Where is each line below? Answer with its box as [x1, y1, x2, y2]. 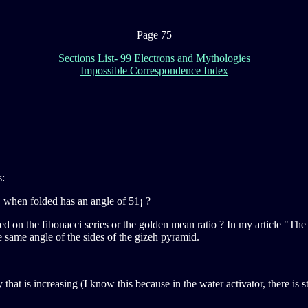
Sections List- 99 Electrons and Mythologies [58, 52, 250, 64]
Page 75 [136, 29, 172, 41]
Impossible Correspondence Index [80, 65, 228, 76]
